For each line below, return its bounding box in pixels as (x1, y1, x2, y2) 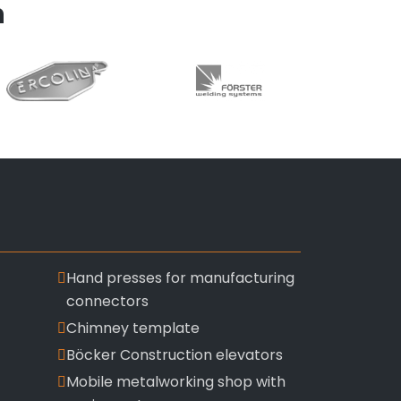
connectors (66, 291, 149, 311)
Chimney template (66, 318, 200, 338)
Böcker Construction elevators (66, 345, 283, 365)
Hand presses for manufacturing (66, 268, 294, 288)
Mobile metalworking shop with (66, 371, 286, 392)
